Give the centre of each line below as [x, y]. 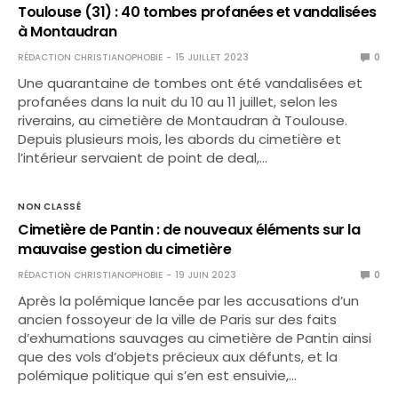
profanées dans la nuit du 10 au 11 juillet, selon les [178, 102]
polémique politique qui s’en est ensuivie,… [158, 375]
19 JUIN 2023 [206, 275]
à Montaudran [68, 32]
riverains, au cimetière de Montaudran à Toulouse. [183, 120]
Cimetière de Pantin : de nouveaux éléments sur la [189, 230]
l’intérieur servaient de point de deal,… [143, 158]
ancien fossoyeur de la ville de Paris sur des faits [178, 319]
